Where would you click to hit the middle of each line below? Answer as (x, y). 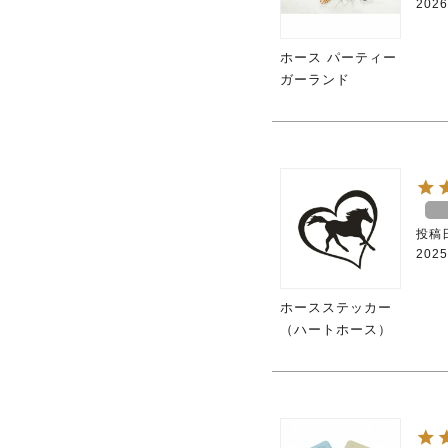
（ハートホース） (336, 329)
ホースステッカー (336, 307)
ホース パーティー (338, 57)
